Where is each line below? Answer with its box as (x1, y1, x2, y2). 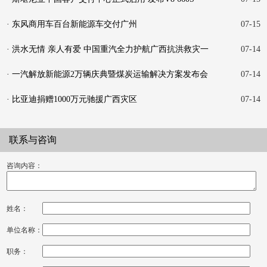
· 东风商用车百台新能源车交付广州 (7, 20, 138, 29)
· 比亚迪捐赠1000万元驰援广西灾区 (7, 95, 138, 104)
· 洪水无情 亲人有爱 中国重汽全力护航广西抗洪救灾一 (7, 45, 209, 54)
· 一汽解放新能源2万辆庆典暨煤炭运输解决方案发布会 (7, 70, 209, 79)
